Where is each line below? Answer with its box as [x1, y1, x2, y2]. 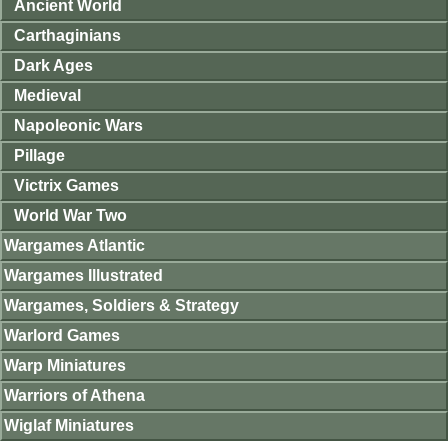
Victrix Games [14, 176, 119, 194]
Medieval [14, 86, 81, 104]
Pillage [14, 146, 65, 164]
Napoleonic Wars [14, 116, 143, 134]
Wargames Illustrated [4, 266, 163, 284]
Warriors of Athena [4, 386, 145, 404]
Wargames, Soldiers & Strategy [4, 296, 239, 314]
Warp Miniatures [4, 356, 126, 374]
